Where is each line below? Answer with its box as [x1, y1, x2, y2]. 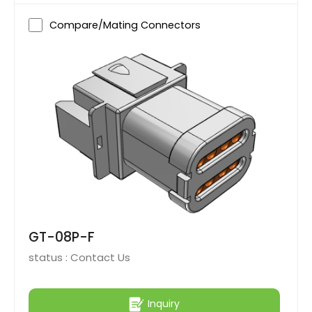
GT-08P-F [29, 228, 95, 247]
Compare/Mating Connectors [49, 17, 201, 32]
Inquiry [148, 296, 180, 311]
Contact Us [70, 250, 130, 265]
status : [29, 250, 70, 265]
